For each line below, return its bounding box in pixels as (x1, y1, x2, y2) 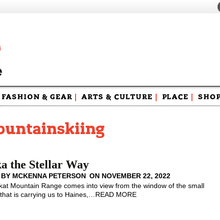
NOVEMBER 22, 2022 (102, 172, 171, 180)
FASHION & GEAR (1, 93, 72, 101)
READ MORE (95, 191, 137, 198)
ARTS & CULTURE (82, 93, 153, 101)
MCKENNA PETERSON (12, 172, 86, 180)
